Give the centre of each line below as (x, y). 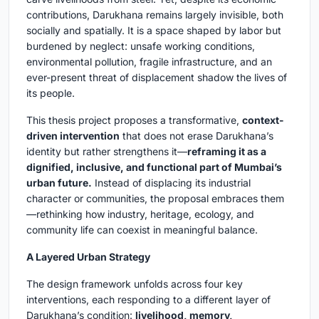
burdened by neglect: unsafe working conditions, (141, 46)
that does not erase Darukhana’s (197, 135)
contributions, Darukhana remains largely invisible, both (155, 14)
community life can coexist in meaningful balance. (142, 229)
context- (263, 120)
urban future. (59, 182)
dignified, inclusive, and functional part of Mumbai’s (154, 167)
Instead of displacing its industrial (171, 182)
